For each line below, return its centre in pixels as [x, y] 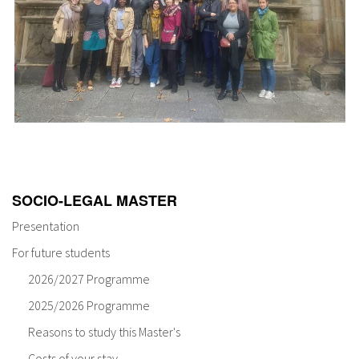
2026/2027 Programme [89, 279]
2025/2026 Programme [89, 306]
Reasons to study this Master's [104, 332]
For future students [61, 253]
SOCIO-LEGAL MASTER [95, 201]
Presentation [46, 226]
